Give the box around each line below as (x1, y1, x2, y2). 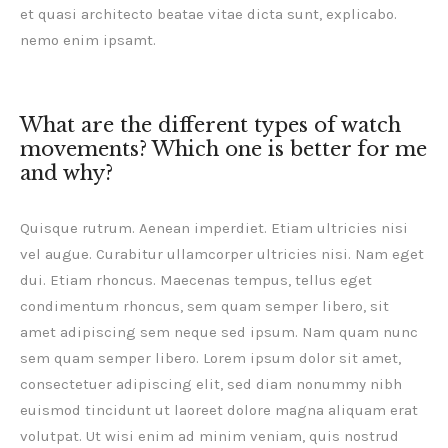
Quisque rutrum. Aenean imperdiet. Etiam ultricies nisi (20, 219, 408, 238)
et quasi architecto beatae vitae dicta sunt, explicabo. (20, 5, 397, 24)
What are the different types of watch (20, 113, 401, 138)
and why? (20, 161, 113, 186)
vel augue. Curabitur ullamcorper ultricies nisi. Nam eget (20, 245, 424, 264)
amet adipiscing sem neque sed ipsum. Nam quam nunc (20, 323, 418, 342)
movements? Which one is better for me (20, 137, 427, 162)
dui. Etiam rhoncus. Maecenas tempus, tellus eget (20, 271, 372, 290)
